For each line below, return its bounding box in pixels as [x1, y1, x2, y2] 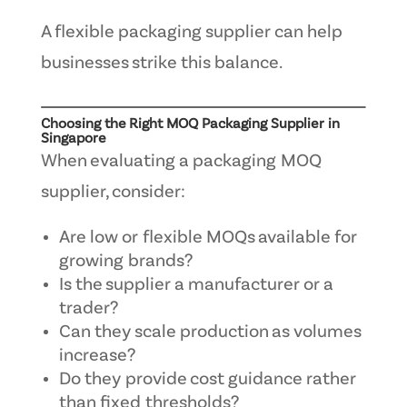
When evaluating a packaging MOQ [40, 152, 322, 171]
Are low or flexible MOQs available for [58, 228, 357, 247]
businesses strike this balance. [40, 54, 283, 73]
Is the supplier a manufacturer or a [58, 275, 333, 294]
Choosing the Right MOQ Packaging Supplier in [40, 116, 340, 132]
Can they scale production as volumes [58, 323, 361, 342]
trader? [58, 299, 118, 318]
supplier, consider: [40, 183, 185, 202]
